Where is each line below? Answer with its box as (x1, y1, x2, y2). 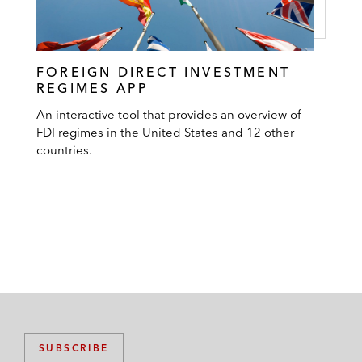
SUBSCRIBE (39, 342, 109, 355)
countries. (36, 142, 92, 158)
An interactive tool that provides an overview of (36, 107, 301, 123)
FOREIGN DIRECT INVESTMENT (36, 64, 291, 81)
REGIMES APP (36, 80, 149, 97)
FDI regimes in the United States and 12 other (36, 124, 294, 141)
